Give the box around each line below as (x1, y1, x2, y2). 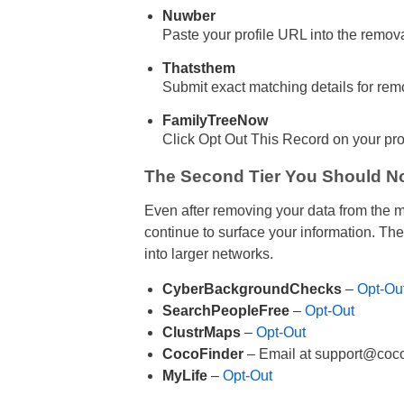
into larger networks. (143, 246, 273, 262)
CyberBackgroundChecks (161, 281, 342, 298)
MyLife (161, 368, 207, 384)
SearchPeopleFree (161, 303, 289, 319)
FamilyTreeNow (161, 113, 268, 129)
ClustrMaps (161, 325, 241, 341)
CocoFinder (161, 346, 243, 363)
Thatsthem (161, 60, 235, 77)
